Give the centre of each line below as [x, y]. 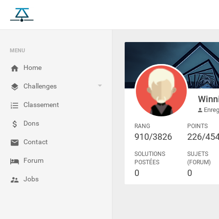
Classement [41, 105]
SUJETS [198, 154]
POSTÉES [147, 163]
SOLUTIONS [150, 154]
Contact [36, 142]
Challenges [40, 86]
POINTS [198, 126]
